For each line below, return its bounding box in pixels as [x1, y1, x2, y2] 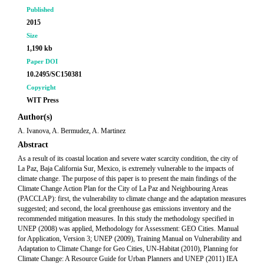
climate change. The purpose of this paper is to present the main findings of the [18, 174, 236, 183]
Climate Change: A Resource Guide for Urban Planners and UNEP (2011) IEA [18, 255, 237, 263]
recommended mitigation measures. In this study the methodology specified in [18, 214, 234, 223]
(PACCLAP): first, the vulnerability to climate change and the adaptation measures [18, 194, 246, 203]
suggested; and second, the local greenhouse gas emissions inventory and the [18, 204, 231, 213]
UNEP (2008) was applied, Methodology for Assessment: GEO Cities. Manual [18, 225, 239, 233]
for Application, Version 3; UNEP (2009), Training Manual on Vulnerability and [18, 235, 242, 243]
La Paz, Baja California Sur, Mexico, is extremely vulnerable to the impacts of [18, 164, 234, 173]
